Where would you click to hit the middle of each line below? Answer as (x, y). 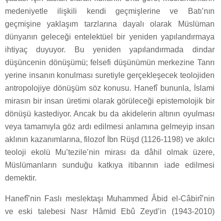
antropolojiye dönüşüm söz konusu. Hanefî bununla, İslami (110, 88)
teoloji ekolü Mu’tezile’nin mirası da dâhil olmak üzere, (110, 152)
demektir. (21, 178)
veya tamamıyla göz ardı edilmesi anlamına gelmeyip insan (110, 127)
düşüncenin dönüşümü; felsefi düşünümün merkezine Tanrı (110, 63)
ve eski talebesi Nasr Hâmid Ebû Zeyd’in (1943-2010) (110, 212)
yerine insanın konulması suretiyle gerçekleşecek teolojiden (110, 75)
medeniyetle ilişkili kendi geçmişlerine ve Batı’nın (110, 11)
